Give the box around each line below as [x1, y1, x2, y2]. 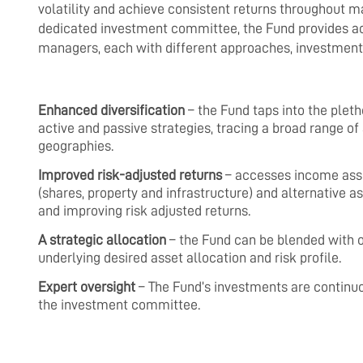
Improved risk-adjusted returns [38, 168, 222, 182]
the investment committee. [38, 297, 200, 312]
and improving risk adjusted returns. [38, 203, 250, 218]
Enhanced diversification [38, 103, 185, 117]
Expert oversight [38, 280, 135, 294]
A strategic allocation [38, 233, 166, 247]
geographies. [38, 139, 113, 153]
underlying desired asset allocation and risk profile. [38, 250, 341, 265]
